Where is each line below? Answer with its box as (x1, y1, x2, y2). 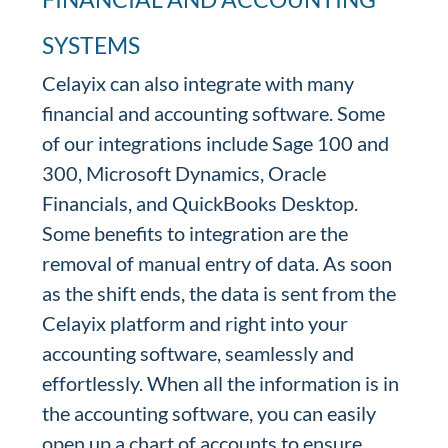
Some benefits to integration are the (42, 221, 349, 245)
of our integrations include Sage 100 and (42, 131, 390, 155)
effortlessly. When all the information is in (42, 371, 400, 395)
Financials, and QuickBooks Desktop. (42, 191, 359, 215)
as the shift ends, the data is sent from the (42, 281, 397, 305)
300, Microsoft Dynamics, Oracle (42, 161, 327, 185)
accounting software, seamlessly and (42, 341, 355, 365)
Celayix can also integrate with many (42, 71, 355, 95)
